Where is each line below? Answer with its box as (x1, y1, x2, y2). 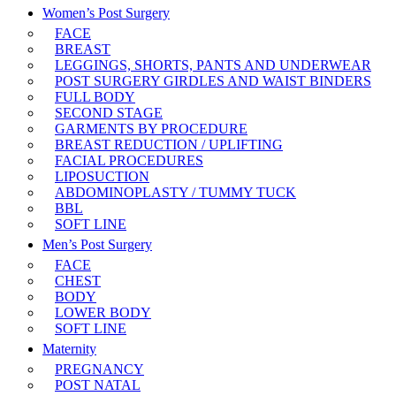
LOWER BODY (55, 305, 151, 320)
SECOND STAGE (55, 105, 163, 120)
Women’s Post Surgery (42, 5, 170, 20)
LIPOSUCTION (55, 169, 149, 184)
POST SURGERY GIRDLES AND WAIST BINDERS (55, 73, 371, 88)
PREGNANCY (55, 362, 144, 377)
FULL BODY (55, 89, 135, 104)
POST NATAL (55, 377, 141, 392)
